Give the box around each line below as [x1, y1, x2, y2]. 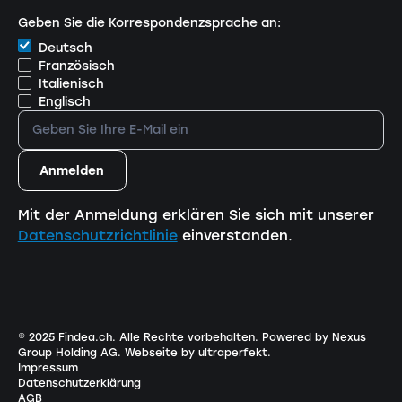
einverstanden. [177, 226, 293, 244]
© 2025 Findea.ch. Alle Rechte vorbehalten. [17, 331, 262, 345]
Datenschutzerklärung [17, 377, 141, 390]
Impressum [17, 362, 78, 375]
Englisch [39, 93, 92, 109]
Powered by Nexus [261, 331, 366, 345]
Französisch [39, 57, 116, 73]
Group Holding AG [17, 346, 118, 360]
